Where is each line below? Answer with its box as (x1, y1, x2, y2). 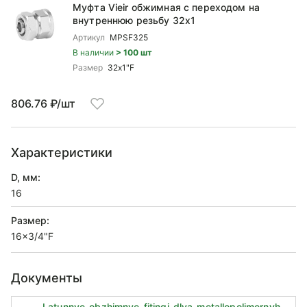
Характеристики (11, 145, 112, 160)
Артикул (73, 32, 105, 42)
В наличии (73, 47, 116, 58)
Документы (11, 271, 82, 285)
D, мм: (11, 171, 40, 183)
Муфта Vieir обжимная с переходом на (73, 1, 260, 13)
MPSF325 (110, 32, 148, 42)
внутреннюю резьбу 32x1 (73, 14, 196, 26)
